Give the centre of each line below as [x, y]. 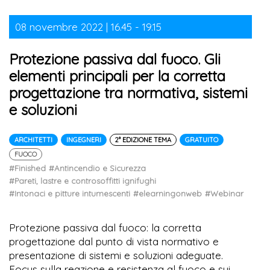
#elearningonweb [168, 193]
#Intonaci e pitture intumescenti [70, 193]
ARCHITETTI [33, 140]
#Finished [27, 168]
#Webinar [224, 193]
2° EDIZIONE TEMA [143, 140]
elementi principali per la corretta [117, 76]
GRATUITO [202, 140]
